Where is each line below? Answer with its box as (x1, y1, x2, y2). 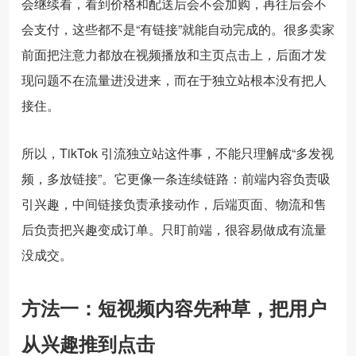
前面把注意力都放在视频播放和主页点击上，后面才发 (21, 44, 327, 64)
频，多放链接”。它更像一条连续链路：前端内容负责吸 (21, 168, 331, 188)
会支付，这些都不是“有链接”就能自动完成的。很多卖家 (21, 19, 335, 38)
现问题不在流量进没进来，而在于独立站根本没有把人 (21, 70, 327, 89)
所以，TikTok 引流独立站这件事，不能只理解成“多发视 (21, 143, 334, 162)
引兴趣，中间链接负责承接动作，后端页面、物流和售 (21, 194, 327, 213)
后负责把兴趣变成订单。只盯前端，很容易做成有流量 (21, 219, 327, 238)
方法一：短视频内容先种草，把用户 (21, 293, 327, 321)
